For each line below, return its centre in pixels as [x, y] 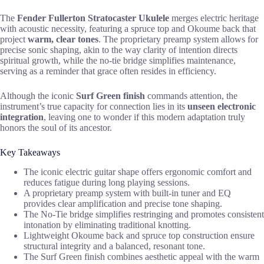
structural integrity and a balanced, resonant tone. [114, 246]
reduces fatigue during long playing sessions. [107, 182]
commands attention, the [191, 95]
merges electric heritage [214, 18]
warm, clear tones [63, 39]
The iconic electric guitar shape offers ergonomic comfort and [138, 171]
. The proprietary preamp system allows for [178, 39]
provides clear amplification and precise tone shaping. [123, 203]
